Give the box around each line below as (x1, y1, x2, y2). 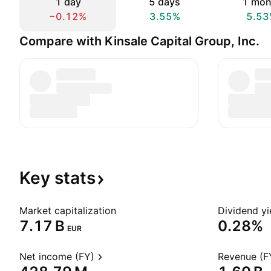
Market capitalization (19, 204, 116, 217)
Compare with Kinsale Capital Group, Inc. (19, 34, 260, 48)
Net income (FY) (19, 250, 94, 263)
